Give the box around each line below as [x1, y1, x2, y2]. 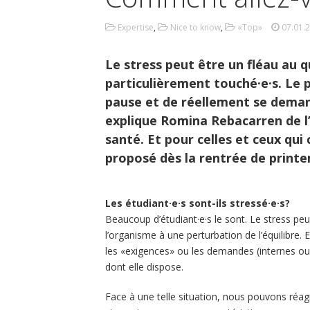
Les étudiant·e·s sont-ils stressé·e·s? [105, 197, 290, 210]
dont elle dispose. [105, 260, 183, 274]
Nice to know [170, 21, 221, 34]
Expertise [118, 21, 154, 34]
